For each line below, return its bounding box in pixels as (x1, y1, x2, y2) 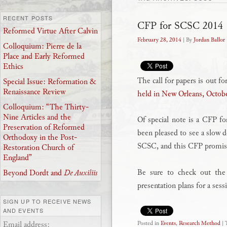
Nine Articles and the (3, 111, 71, 124)
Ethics (3, 61, 23, 73)
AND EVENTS (3, 206, 44, 214)
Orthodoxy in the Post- (3, 132, 77, 144)
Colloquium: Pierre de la (3, 41, 82, 53)
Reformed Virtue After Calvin (3, 25, 98, 37)
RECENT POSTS (3, 14, 53, 22)
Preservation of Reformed (3, 122, 85, 134)
